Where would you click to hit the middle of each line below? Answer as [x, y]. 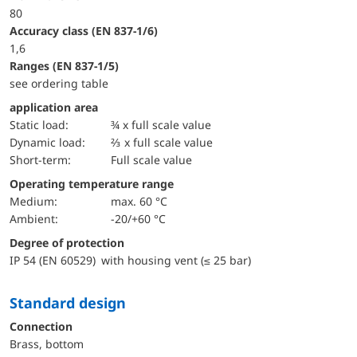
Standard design [72, 302]
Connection [41, 326]
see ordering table [59, 83]
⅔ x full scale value [162, 142]
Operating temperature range [92, 183]
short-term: [43, 159]
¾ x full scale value [161, 124]
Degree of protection [71, 242]
